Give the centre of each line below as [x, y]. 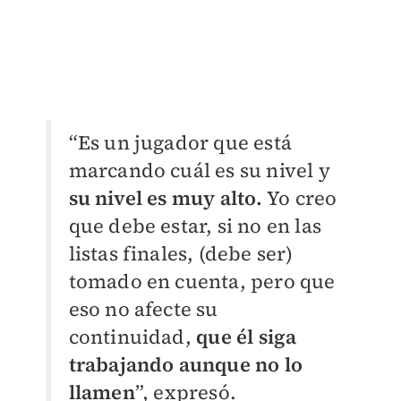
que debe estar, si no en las [195, 225]
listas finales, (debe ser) [181, 253]
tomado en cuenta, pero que [202, 281]
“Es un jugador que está [180, 142]
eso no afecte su [143, 308]
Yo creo [300, 197]
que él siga [247, 336]
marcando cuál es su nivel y [199, 170]
